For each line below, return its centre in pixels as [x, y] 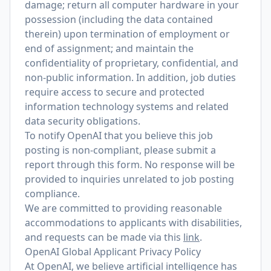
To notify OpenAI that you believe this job [119, 135]
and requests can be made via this [104, 237]
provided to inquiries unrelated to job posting [129, 179]
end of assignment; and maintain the [109, 48]
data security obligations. [83, 121]
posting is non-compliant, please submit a [120, 150]
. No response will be [187, 165]
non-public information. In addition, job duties [130, 77]
